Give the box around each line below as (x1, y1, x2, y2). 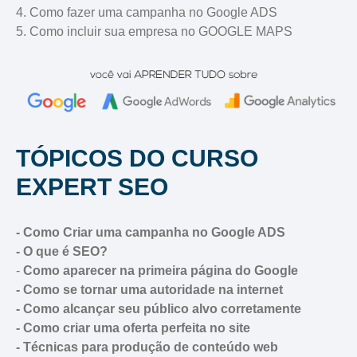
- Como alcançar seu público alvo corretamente (16, 302, 301, 316)
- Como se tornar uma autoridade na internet (16, 283, 283, 297)
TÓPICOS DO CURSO (16, 145, 258, 172)
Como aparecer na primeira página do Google (23, 264, 298, 278)
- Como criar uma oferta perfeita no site (16, 321, 250, 335)
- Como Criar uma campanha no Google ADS (16, 226, 285, 240)
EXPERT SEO (16, 174, 175, 201)
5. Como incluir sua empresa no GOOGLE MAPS (16, 24, 292, 38)
